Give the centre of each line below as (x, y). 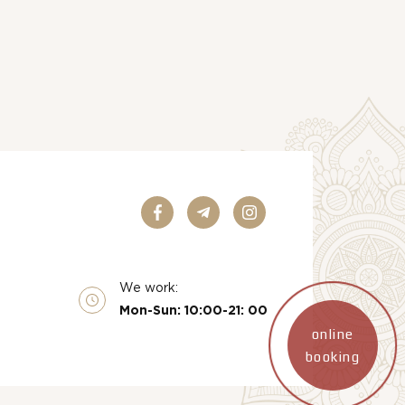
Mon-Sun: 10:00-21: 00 (193, 311)
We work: (149, 288)
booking (333, 357)
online (333, 334)
